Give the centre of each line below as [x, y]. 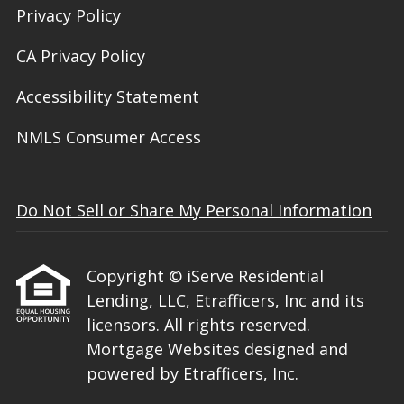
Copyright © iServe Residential [205, 276]
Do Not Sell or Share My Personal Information [194, 211]
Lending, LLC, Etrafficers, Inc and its [225, 301]
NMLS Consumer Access [109, 138]
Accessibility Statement [108, 97]
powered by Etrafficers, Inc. [193, 374]
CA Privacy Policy [81, 56]
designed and [296, 349]
